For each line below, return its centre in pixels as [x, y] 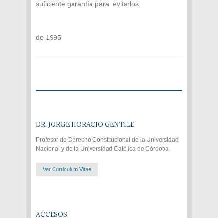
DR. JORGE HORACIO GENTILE [85, 124]
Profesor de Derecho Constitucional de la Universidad [107, 139]
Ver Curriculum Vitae [67, 169]
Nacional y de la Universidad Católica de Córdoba [102, 149]
